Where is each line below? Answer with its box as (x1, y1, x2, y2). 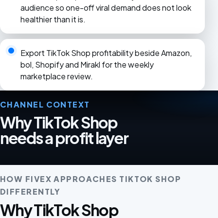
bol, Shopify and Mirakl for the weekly (20, 59, 154, 70)
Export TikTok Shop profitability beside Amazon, (20, 48, 192, 58)
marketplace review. (20, 71, 93, 82)
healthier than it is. (20, 14, 86, 24)
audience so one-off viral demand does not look (20, 2, 191, 13)
